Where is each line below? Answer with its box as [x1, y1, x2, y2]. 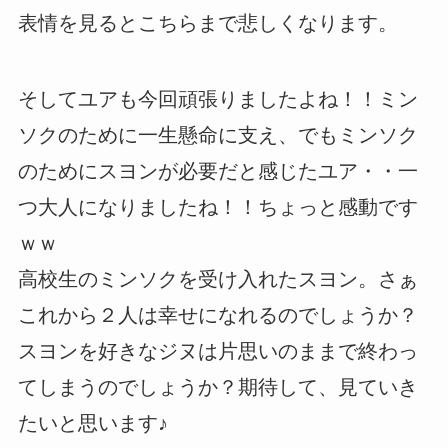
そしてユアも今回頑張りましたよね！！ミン [17, 88, 418, 111]
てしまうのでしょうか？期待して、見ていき [17, 376, 418, 399]
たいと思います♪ [17, 412, 168, 435]
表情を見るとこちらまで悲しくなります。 [17, 12, 398, 35]
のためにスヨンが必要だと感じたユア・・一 [17, 160, 418, 183]
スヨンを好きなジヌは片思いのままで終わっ [17, 340, 418, 363]
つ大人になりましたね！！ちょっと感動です [17, 196, 418, 219]
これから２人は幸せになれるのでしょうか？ [17, 304, 418, 327]
